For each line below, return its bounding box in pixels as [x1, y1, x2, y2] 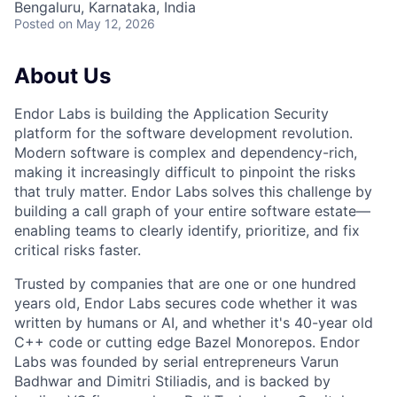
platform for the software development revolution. [14, 124, 353, 143]
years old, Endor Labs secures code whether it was [14, 294, 357, 313]
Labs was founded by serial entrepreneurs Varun [14, 353, 339, 371]
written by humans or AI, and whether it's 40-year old [14, 314, 373, 332]
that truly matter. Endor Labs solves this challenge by [14, 183, 372, 201]
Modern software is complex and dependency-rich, [14, 144, 357, 162]
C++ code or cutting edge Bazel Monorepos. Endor [14, 333, 360, 352]
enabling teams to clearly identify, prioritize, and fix [14, 222, 360, 240]
